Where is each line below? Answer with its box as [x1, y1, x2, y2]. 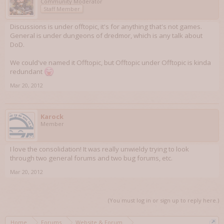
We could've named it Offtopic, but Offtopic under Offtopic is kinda [10, 57, 211, 67]
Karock [40, 111, 63, 121]
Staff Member [43, 4, 80, 12]
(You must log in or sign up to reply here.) [108, 196, 219, 204]
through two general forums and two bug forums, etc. [10, 153, 172, 162]
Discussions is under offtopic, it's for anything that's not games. [10, 21, 202, 31]
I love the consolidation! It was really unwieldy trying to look [10, 144, 189, 153]
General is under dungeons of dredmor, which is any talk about [10, 30, 202, 40]
